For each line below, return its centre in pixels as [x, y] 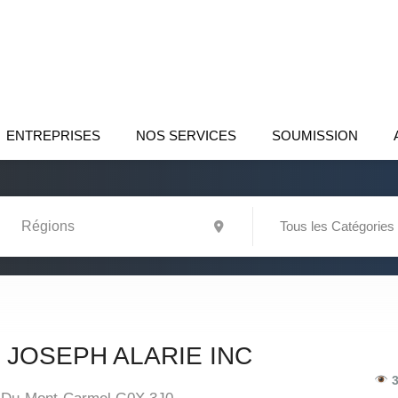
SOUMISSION [315, 135]
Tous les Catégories [337, 226]
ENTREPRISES [53, 135]
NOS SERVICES [186, 135]
